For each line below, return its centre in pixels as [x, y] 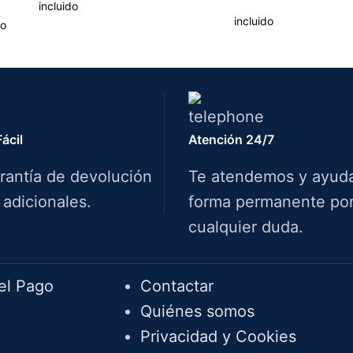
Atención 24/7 [231, 140]
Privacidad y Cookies [218, 337]
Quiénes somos [197, 312]
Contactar [176, 286]
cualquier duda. [246, 227]
